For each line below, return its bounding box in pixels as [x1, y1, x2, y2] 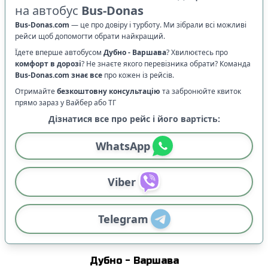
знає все [71, 69, 102, 80]
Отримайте [15, 86, 57, 96]
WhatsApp [95, 138, 150, 153]
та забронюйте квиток [160, 86, 241, 96]
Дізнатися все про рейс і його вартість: [48, 112, 220, 124]
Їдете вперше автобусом [15, 47, 102, 57]
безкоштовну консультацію [57, 86, 160, 96]
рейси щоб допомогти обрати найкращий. [15, 31, 165, 41]
